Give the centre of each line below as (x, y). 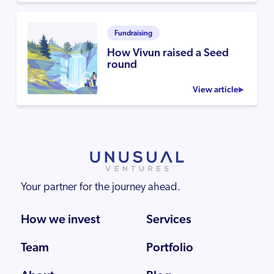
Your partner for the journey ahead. (100, 187)
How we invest (60, 219)
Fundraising (133, 33)
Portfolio (170, 247)
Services (169, 219)
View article (216, 90)
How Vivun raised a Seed (168, 54)
